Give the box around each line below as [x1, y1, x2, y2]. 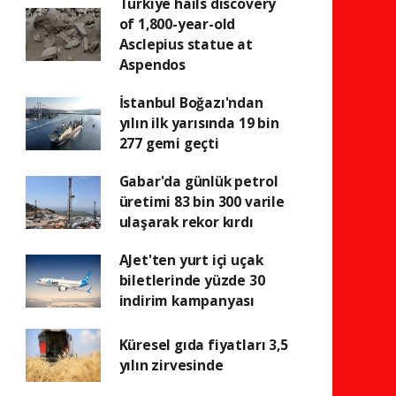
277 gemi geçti [118, 133, 219, 153]
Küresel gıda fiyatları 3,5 [118, 335, 288, 354]
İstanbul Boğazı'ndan [118, 93, 263, 112]
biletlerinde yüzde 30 [118, 270, 265, 290]
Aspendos [118, 55, 187, 74]
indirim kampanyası [118, 291, 255, 310]
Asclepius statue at [118, 34, 253, 54]
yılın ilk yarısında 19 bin [118, 113, 279, 133]
